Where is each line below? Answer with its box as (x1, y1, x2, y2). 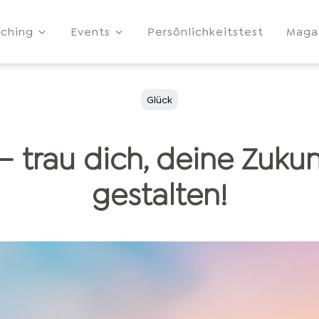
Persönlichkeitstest (147, 24, 263, 39)
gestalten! (92, 175, 227, 214)
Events (70, 24, 110, 39)
